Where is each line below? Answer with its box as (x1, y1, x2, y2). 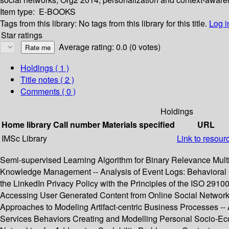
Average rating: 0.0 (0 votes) (59, 41, 161, 53)
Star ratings (1, 29, 42, 41)
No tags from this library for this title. (79, 17, 207, 30)
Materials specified (102, 119, 175, 131)
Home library (2, 119, 51, 131)
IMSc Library (2, 132, 47, 145)
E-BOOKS (39, 6, 76, 18)
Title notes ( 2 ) (20, 74, 74, 86)
